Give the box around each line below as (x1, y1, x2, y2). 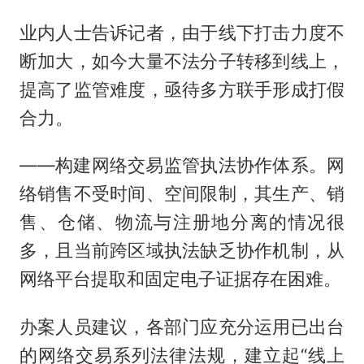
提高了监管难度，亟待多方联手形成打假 (19, 78, 345, 100)
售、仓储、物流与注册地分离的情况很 (19, 211, 345, 233)
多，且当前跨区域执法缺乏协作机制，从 (19, 240, 345, 262)
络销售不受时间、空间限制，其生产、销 (19, 183, 345, 205)
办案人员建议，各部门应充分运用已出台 (19, 316, 345, 338)
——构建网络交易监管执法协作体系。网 (19, 154, 345, 176)
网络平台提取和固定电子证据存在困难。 (19, 268, 341, 290)
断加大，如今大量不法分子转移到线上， (19, 50, 345, 71)
